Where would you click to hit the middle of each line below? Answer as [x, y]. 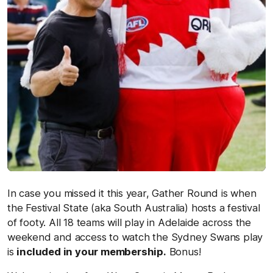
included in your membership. [91, 251]
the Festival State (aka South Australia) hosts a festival [134, 207]
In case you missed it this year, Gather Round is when [132, 193]
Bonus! [183, 251]
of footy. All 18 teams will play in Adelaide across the [129, 222]
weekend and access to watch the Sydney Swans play [135, 237]
